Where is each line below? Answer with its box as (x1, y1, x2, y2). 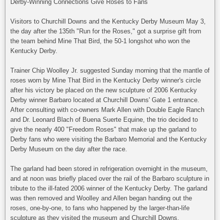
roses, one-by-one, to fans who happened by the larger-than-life (10, 204, 190, 212)
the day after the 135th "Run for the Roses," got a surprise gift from (10, 27, 201, 35)
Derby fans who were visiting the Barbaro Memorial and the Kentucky (10, 136, 207, 143)
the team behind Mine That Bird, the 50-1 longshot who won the (10, 37, 190, 45)
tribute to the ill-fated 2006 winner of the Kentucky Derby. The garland (10, 185, 207, 192)
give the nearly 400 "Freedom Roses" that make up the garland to (10, 126, 196, 134)
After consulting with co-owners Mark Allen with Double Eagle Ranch (10, 106, 204, 114)
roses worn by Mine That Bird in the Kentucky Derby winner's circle (10, 77, 201, 84)
